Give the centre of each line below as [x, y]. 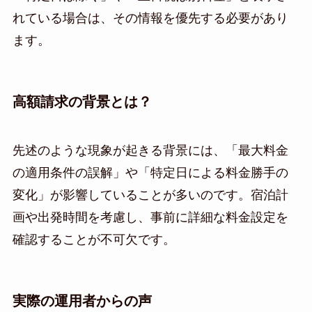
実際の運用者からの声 [82, 301]
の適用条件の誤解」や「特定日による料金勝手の [150, 172]
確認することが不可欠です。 [94, 239]
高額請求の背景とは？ [82, 102]
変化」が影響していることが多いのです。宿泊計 [150, 195]
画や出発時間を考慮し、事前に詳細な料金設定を [150, 217]
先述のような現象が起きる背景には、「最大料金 [150, 150]
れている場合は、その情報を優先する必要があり [150, 18]
